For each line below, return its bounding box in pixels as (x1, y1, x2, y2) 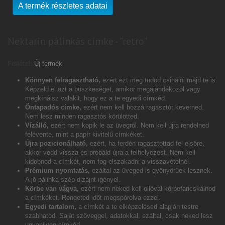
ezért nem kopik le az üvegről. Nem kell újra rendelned (49, 122, 209, 129)
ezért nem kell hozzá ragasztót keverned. (81, 103, 204, 111)
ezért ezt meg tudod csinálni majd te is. (100, 76, 217, 84)
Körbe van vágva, (25, 185, 79, 192)
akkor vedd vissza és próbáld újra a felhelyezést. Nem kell (25, 149, 195, 156)
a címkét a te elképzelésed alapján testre (78, 203, 198, 210)
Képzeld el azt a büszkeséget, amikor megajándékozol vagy (25, 85, 200, 93)
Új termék (34, 60, 62, 67)
